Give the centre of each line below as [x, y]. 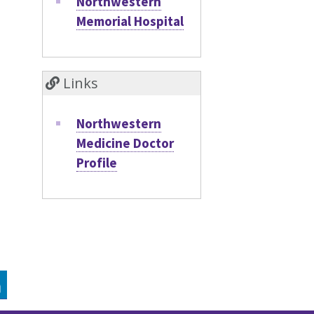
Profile [96, 162]
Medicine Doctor [125, 143]
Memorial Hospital [130, 21]
